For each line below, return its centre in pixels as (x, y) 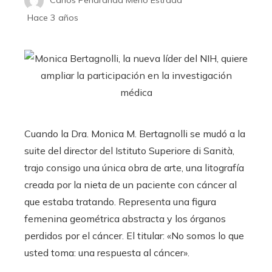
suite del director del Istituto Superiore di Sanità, (129, 150)
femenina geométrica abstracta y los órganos (125, 218)
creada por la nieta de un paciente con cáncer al (131, 184)
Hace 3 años (53, 17)
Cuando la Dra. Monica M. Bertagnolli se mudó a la (135, 133)
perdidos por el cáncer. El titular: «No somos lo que (134, 235)
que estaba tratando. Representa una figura (120, 201)
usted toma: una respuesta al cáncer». (107, 252)
